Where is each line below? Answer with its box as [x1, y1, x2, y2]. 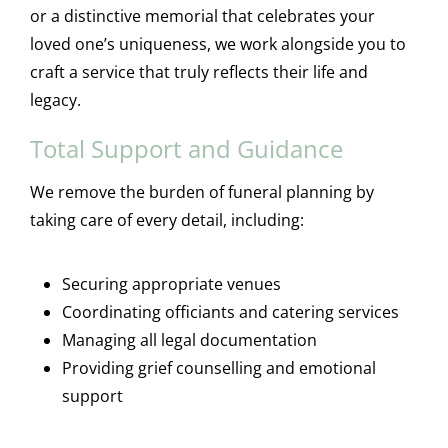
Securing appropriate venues [61, 272, 281, 295]
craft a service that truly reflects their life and [29, 60, 368, 83]
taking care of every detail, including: [29, 208, 304, 231]
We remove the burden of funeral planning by [29, 180, 374, 203]
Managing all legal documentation [61, 328, 317, 351]
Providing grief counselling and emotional [61, 356, 376, 379]
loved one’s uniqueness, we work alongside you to [29, 32, 406, 55]
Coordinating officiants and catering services [61, 300, 399, 323]
